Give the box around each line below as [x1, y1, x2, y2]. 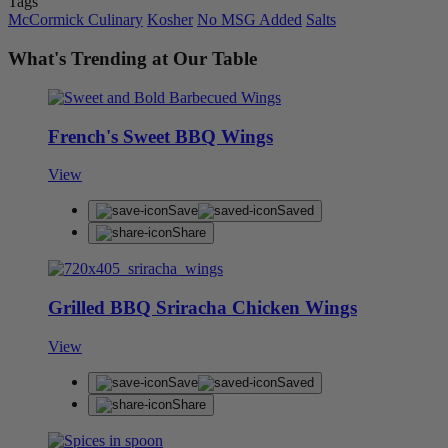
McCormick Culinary [8, 11, 143, 29]
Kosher [147, 11, 193, 29]
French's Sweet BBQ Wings [48, 125, 273, 147]
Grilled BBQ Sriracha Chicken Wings [48, 297, 357, 319]
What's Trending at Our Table [8, 48, 257, 70]
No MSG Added [197, 11, 302, 29]
